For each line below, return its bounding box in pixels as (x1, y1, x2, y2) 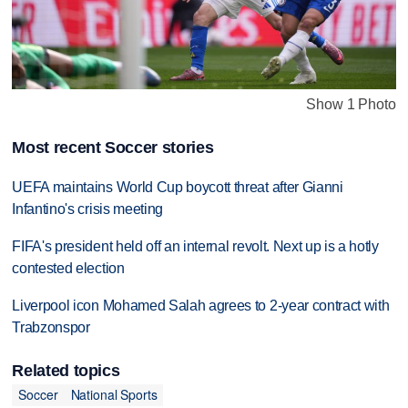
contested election (12, 260, 125, 276)
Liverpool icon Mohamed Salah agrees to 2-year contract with (12, 297, 390, 313)
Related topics (12, 361, 120, 380)
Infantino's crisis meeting (12, 200, 164, 217)
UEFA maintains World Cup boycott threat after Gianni (12, 178, 343, 195)
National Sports (70, 385, 158, 404)
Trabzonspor (12, 319, 90, 335)
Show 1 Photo (306, 96, 396, 112)
